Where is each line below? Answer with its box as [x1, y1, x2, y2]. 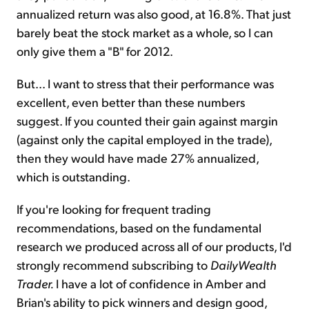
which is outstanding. [17, 168, 130, 185]
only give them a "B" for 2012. [17, 43, 173, 59]
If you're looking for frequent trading [17, 201, 211, 217]
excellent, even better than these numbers [17, 94, 245, 110]
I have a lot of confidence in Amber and [56, 275, 266, 292]
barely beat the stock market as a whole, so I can [17, 24, 273, 41]
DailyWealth [210, 257, 277, 273]
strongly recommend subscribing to [17, 257, 210, 273]
